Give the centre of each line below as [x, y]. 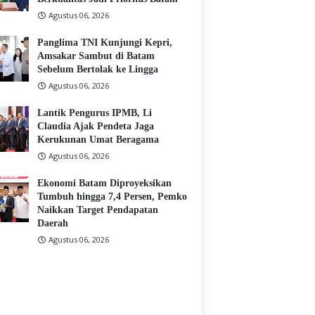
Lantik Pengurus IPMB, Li [95, 113]
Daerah [53, 224]
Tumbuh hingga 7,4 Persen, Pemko [112, 197]
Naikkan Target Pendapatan [98, 210]
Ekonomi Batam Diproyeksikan [104, 184]
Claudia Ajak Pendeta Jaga [96, 127]
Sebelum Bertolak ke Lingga [98, 70]
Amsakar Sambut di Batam [96, 56]
